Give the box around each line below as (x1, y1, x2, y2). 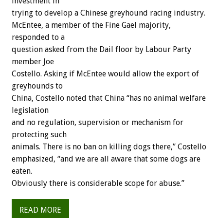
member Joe (12, 57, 54, 67)
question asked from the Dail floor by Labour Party (12, 45, 191, 54)
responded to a (12, 33, 65, 42)
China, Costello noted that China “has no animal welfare (12, 93, 206, 103)
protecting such (12, 130, 67, 140)
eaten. (12, 166, 32, 176)
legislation (12, 106, 49, 115)
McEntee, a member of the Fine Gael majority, (12, 20, 171, 30)
